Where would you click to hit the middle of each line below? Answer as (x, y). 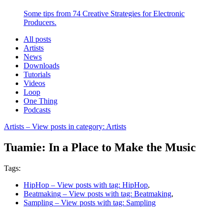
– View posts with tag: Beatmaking (116, 194)
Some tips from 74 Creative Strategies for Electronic (104, 14)
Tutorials (37, 75)
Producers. (40, 23)
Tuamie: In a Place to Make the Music (100, 148)
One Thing (41, 101)
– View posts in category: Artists (75, 127)
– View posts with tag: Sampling (104, 203)
